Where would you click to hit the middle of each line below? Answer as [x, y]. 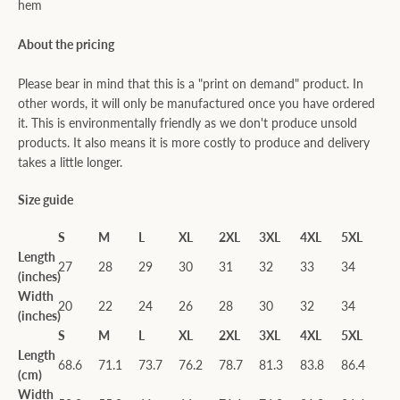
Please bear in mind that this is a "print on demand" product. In [191, 83]
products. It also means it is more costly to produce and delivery [194, 142]
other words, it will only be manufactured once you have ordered [196, 103]
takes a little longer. [70, 162]
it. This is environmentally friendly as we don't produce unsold [187, 123]
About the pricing [66, 44]
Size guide [46, 200]
